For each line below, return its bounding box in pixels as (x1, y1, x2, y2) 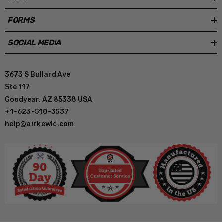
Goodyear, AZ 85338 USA (5, 95, 92, 104)
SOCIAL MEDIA (7, 37, 61, 47)
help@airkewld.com (5, 120, 74, 129)
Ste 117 (5, 83, 30, 92)
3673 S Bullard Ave (5, 70, 70, 79)
